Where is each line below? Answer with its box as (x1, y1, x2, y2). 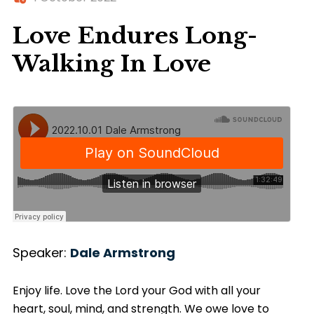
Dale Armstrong (69, 243, 175, 261)
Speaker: (12, 243, 70, 261)
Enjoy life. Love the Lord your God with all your (12, 282, 261, 299)
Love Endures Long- (12, 21, 257, 50)
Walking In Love (12, 49, 211, 78)
